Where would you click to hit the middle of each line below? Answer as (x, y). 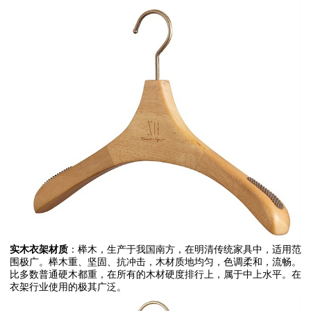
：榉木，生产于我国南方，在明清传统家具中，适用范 (185, 250)
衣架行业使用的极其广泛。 (68, 287)
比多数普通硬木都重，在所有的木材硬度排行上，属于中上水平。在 (155, 275)
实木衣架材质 (39, 250)
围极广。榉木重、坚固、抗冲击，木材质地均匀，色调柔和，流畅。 (155, 262)
